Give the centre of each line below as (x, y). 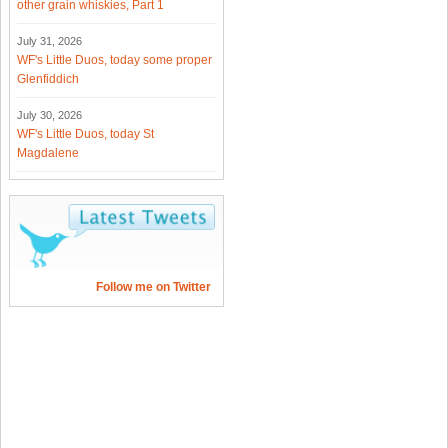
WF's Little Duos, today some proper (114, 60)
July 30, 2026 (49, 115)
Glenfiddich (48, 79)
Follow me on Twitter (153, 287)
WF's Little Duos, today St (85, 134)
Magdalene (48, 153)
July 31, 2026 (49, 41)
